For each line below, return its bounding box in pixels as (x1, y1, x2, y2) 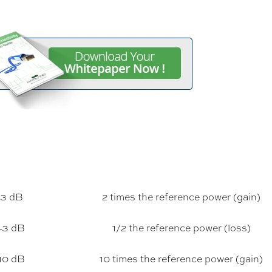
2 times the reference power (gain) (102, 190, 260, 203)
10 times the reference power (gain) (100, 252, 263, 265)
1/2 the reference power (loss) (112, 221, 251, 234)
